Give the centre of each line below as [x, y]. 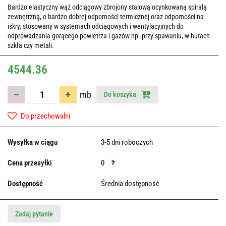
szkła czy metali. [31, 46]
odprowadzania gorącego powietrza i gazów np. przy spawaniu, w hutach [109, 36]
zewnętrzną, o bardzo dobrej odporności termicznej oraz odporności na [106, 17]
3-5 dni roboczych [127, 143]
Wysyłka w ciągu [33, 143]
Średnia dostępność [131, 184]
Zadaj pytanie [34, 214]
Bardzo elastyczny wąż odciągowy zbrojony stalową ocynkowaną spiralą [107, 7]
